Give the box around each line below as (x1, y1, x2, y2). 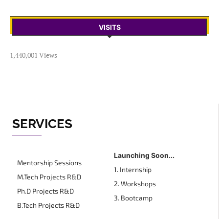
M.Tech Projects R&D (17, 173, 81, 181)
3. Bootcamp (114, 194, 153, 202)
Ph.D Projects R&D (17, 187, 74, 196)
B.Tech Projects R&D (17, 201, 80, 210)
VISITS (98, 23, 121, 32)
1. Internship (114, 165, 152, 174)
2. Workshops (114, 179, 156, 188)
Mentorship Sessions (17, 158, 82, 167)
